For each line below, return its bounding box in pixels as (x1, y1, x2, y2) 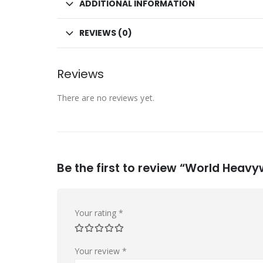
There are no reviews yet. (57, 92, 154, 103)
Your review (75, 245, 122, 257)
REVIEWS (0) (79, 26, 132, 39)
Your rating (75, 207, 119, 218)
